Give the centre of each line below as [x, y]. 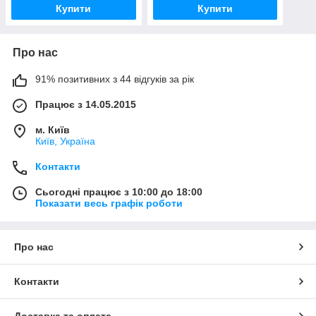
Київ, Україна [65, 141]
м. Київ [53, 130]
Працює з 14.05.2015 [86, 105]
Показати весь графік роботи [109, 203]
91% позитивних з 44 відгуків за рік [115, 79]
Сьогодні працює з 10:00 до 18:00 [119, 192]
